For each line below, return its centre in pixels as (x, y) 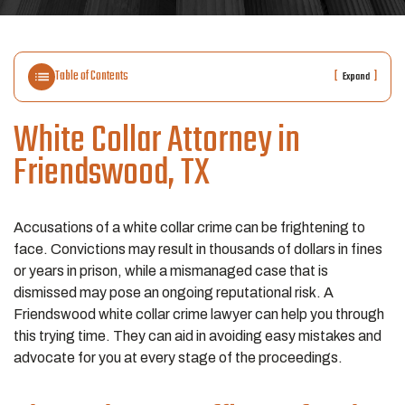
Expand (356, 77)
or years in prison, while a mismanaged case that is (171, 271)
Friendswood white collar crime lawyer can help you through (199, 314)
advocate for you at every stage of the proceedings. (179, 358)
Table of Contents (92, 76)
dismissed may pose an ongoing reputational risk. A (174, 292)
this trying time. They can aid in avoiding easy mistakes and (198, 336)
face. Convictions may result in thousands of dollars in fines (198, 249)
